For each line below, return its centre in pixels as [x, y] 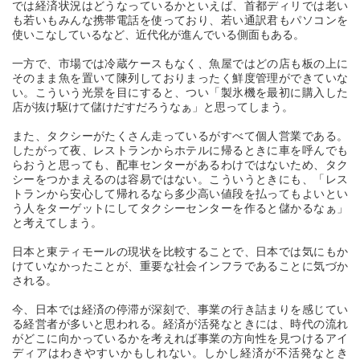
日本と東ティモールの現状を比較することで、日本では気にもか [180, 251]
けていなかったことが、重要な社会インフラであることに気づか [180, 266]
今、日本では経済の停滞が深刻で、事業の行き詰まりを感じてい [180, 309]
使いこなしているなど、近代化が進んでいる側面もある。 [158, 34]
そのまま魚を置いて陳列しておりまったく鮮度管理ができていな [180, 78]
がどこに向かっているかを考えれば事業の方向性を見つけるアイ [180, 338]
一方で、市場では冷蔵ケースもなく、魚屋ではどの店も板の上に [180, 63]
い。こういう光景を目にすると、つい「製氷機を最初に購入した [180, 92]
